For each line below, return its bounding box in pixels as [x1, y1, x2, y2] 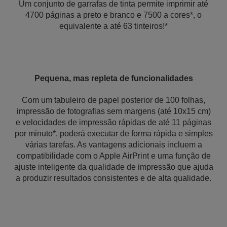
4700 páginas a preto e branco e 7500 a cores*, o [25, 11, 202, 19]
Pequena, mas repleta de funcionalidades [34, 74, 193, 83]
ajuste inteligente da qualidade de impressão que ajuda [14, 163, 213, 171]
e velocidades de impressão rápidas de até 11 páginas [16, 118, 211, 127]
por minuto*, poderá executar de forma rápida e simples [14, 129, 213, 138]
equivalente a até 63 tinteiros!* [59, 22, 168, 30]
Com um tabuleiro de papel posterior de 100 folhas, [22, 96, 205, 104]
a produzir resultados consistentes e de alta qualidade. [16, 174, 211, 182]
